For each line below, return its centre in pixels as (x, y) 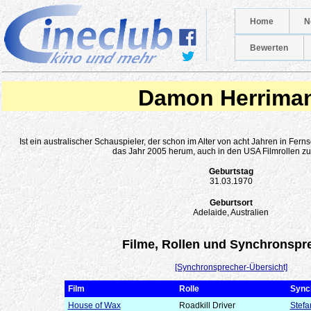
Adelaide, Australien (231, 212)
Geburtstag (231, 171)
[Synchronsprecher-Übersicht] (231, 267)
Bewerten (269, 48)
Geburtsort (231, 203)
